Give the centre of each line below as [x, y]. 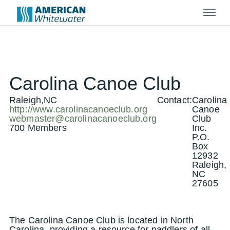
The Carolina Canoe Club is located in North [101, 220]
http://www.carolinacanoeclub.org [79, 109]
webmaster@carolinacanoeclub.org [83, 119]
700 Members [38, 128]
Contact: [174, 100]
